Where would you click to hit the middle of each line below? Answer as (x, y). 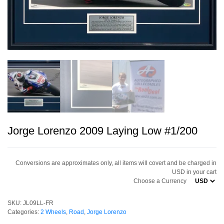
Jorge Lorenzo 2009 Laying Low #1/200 (102, 130)
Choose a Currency (160, 181)
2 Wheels (53, 212)
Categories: (24, 212)
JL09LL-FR (38, 203)
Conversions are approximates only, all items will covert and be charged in (116, 163)
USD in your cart (194, 172)
